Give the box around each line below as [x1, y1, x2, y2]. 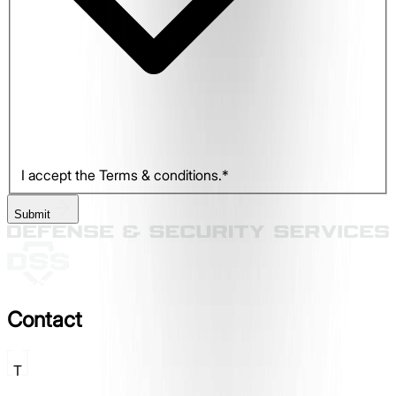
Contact [7, 307, 82, 333]
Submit [14, 208, 50, 222]
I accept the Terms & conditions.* [21, 166, 229, 185]
